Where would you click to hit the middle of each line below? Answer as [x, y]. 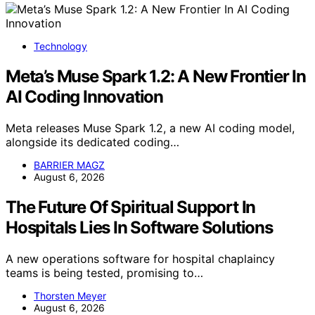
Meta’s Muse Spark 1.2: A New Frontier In [156, 77]
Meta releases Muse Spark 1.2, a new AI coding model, [150, 128]
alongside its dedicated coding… [92, 142]
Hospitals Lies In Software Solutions [139, 227]
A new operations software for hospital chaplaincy [140, 258]
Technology [60, 46]
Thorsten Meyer [70, 295]
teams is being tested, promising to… [104, 272]
